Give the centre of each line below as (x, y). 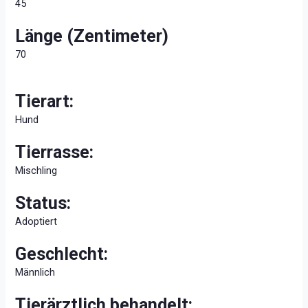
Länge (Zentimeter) (92, 36)
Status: (43, 203)
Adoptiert (36, 221)
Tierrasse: (55, 152)
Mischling (36, 170)
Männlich (35, 272)
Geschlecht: (62, 254)
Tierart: (45, 101)
